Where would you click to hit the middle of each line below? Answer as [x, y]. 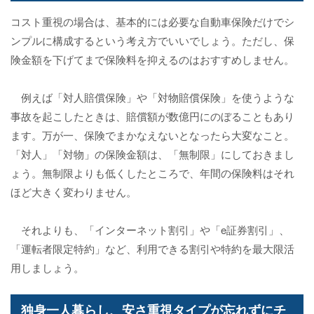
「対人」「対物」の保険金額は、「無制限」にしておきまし [152, 154]
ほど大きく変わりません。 [74, 192]
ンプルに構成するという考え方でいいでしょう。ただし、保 [152, 41]
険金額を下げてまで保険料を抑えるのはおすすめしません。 [152, 60]
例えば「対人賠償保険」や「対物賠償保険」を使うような [152, 97]
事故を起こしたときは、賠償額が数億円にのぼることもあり [152, 116]
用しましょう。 [47, 268]
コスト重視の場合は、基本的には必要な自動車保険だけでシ [152, 22]
